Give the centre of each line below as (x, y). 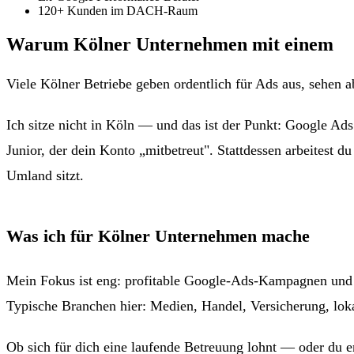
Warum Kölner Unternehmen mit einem (172, 44)
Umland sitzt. (45, 175)
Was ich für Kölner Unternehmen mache (158, 235)
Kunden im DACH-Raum (132, 10)
